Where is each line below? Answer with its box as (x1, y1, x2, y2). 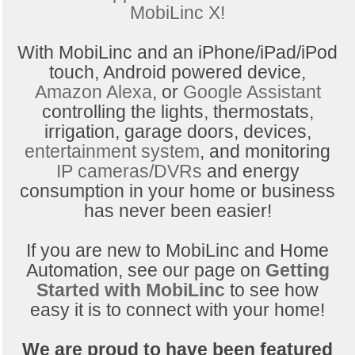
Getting (265, 261, 330, 281)
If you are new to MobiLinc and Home (26, 241, 329, 261)
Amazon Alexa (34, 82, 152, 102)
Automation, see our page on (25, 261, 265, 281)
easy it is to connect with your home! (30, 300, 325, 320)
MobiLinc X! (130, 3, 225, 23)
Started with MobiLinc (36, 281, 225, 300)
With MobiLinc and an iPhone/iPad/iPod (17, 43, 338, 63)
